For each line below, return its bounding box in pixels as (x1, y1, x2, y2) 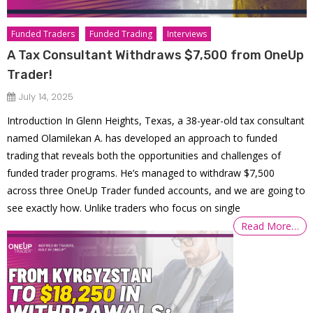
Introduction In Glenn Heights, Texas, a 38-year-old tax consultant (7, 113, 305, 127)
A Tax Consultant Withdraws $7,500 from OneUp (7, 47, 305, 63)
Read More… (241, 219, 300, 233)
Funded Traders (11, 27, 75, 40)
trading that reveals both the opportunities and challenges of (7, 148, 282, 162)
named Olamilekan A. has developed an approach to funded (7, 131, 278, 145)
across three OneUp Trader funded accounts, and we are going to (7, 183, 306, 197)
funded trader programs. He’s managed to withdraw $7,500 (7, 166, 275, 180)
